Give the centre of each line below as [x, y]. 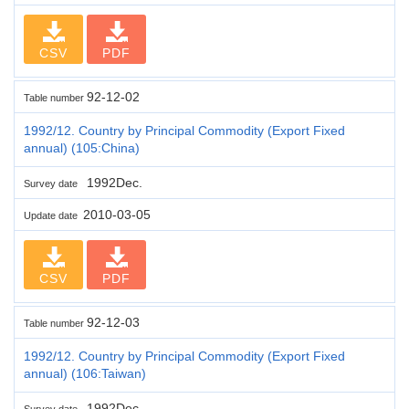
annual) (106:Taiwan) [85, 373]
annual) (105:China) [82, 147]
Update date [53, 215]
